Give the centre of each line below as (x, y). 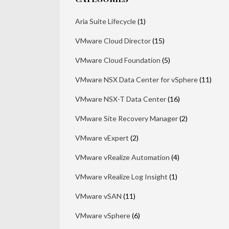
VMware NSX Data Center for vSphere (136, 80)
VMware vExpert (102, 138)
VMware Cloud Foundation (118, 60)
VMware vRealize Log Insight (121, 177)
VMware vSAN (98, 196)
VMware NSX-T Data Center (121, 99)
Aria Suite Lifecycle (106, 21)
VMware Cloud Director (113, 41)
